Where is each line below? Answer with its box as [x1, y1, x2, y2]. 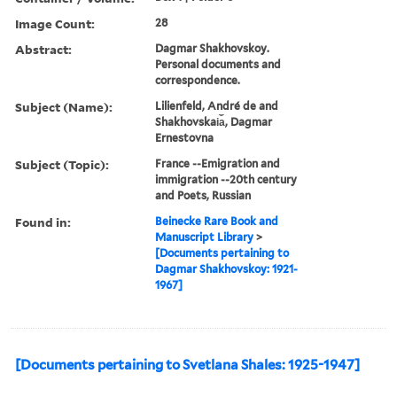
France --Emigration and [155, 156, 281, 170]
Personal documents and [155, 57, 282, 71]
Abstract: [15, 40, 72, 58]
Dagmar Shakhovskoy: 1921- [155, 261, 299, 276]
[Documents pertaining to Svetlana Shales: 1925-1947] [15, 356, 360, 373]
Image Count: [15, 14, 95, 32]
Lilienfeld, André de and [155, 98, 279, 113]
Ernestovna [155, 130, 214, 144]
